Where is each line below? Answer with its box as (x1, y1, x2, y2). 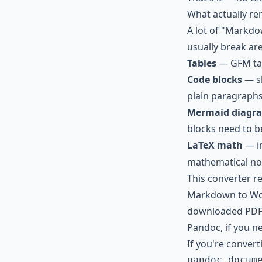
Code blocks (187, 73, 242, 86)
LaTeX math (187, 139, 243, 151)
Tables (187, 57, 216, 70)
